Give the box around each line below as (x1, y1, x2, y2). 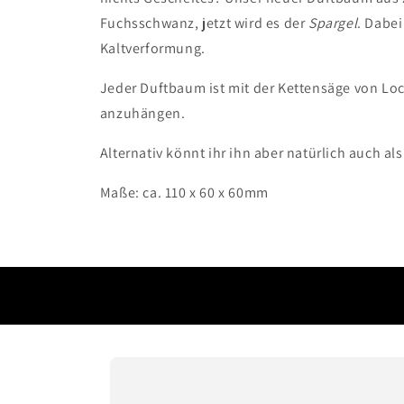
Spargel (308, 14, 358, 32)
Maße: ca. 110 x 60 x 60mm (99, 183, 269, 202)
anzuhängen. (99, 104, 186, 123)
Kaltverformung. (99, 39, 206, 58)
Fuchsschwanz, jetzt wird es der (99, 14, 308, 32)
